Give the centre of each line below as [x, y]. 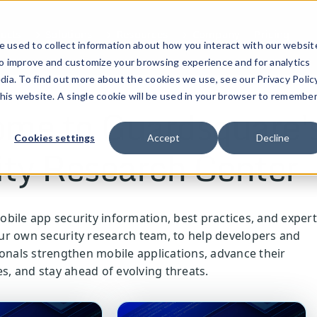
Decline [272, 138]
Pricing [272, 34]
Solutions [69, 34]
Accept [163, 138]
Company [216, 34]
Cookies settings [54, 138]
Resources [142, 34]
